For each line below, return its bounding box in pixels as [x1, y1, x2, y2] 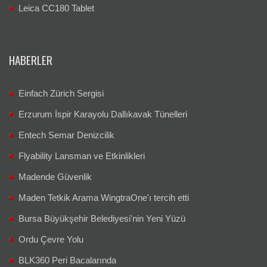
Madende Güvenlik [18, 172, 92, 182]
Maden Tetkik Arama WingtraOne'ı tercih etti [18, 193, 189, 203]
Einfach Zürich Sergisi [18, 88, 104, 99]
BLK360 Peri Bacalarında [18, 255, 116, 266]
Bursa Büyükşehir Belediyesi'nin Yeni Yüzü [18, 213, 185, 224]
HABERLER [9, 51, 52, 69]
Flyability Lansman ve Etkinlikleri [18, 151, 145, 162]
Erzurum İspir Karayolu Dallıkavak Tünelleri [18, 109, 187, 120]
